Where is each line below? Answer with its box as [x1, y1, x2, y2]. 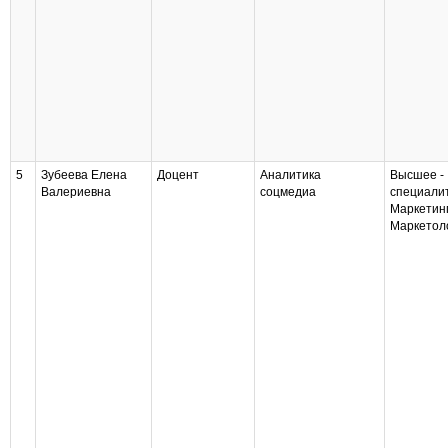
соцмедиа [260, 185, 316, 199]
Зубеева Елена [41, 168, 127, 182]
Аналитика [260, 168, 321, 182]
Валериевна [41, 185, 111, 199]
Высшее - [390, 168, 444, 182]
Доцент [157, 168, 199, 182]
